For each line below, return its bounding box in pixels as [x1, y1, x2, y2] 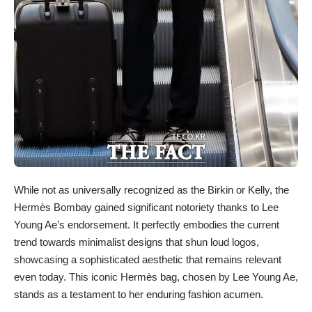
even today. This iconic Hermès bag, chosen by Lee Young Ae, [14, 271, 298, 283]
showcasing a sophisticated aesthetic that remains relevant [14, 253, 281, 266]
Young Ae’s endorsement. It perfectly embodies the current [14, 219, 279, 231]
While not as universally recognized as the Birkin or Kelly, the [14, 184, 289, 196]
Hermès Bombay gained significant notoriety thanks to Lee [14, 201, 279, 214]
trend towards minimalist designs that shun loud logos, [14, 236, 259, 249]
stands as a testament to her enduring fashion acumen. [14, 288, 263, 301]
